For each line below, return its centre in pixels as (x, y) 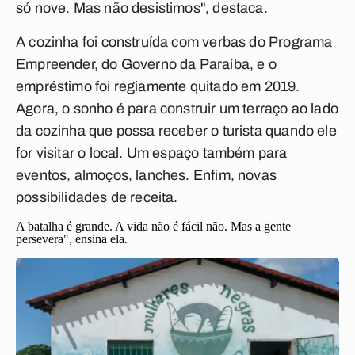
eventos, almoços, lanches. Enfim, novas (147, 175)
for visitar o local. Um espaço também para (152, 153)
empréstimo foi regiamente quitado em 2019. (158, 86)
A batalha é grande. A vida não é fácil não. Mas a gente (153, 226)
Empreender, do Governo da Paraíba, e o (146, 64)
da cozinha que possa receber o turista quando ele (176, 131)
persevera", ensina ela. (72, 239)
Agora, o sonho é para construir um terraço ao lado (177, 109)
